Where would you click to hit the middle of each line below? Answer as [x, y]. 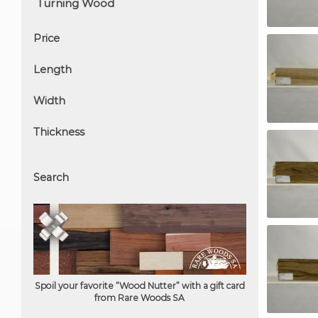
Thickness [59, 132]
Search [51, 178]
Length [53, 70]
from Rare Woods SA [140, 298]
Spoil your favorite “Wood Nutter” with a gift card [139, 286]
